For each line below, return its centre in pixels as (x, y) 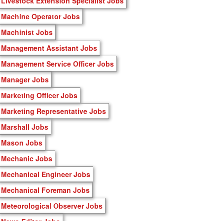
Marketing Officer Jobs (39, 95)
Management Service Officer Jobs (57, 63)
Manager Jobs (25, 79)
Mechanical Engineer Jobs (46, 174)
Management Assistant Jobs (49, 48)
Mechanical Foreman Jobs (45, 190)
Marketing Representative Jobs (54, 111)
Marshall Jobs (25, 127)
